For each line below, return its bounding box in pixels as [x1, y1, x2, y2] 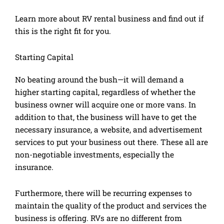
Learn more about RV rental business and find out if [15, 13, 203, 23]
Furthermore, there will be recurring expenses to [15, 187, 192, 198]
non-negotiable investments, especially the [15, 149, 174, 159]
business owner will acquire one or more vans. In [15, 99, 196, 109]
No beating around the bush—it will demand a [15, 74, 184, 84]
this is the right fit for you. [15, 25, 111, 36]
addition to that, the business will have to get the [15, 111, 196, 122]
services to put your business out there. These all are [15, 136, 208, 147]
